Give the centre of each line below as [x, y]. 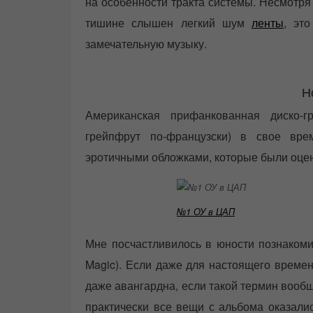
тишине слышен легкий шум [168, 23]
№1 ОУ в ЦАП [206, 211]
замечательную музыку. [146, 44]
